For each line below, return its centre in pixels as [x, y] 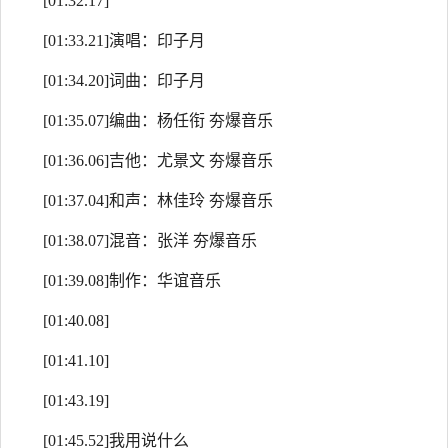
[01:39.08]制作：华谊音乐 [132, 280]
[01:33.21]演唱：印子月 [124, 40]
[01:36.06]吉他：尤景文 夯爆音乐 [158, 160]
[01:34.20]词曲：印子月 [124, 80]
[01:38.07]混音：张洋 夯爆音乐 [150, 240]
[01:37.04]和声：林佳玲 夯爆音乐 [158, 200]
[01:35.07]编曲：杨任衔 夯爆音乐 [158, 120]
